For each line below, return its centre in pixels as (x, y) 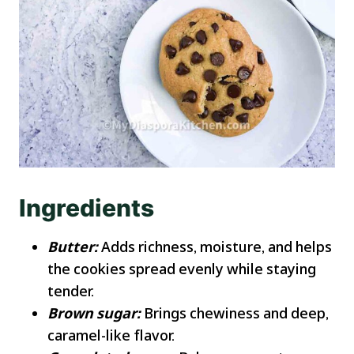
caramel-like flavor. (111, 335)
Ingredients (87, 208)
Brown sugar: (94, 313)
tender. (71, 291)
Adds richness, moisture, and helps (215, 247)
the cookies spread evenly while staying (182, 269)
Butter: (73, 247)
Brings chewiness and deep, (235, 313)
